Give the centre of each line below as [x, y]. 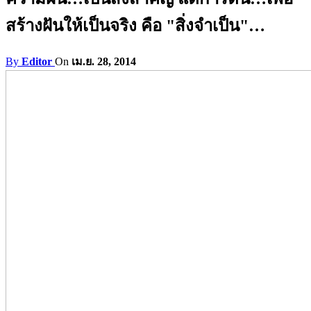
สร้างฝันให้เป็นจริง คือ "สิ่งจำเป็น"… [135, 25]
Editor [37, 61]
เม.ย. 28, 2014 [104, 61]
